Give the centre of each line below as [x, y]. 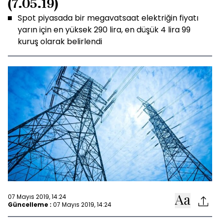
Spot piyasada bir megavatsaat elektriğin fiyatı [108, 18]
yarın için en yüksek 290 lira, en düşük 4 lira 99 [104, 30]
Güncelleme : [30, 204]
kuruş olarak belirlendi [60, 41]
